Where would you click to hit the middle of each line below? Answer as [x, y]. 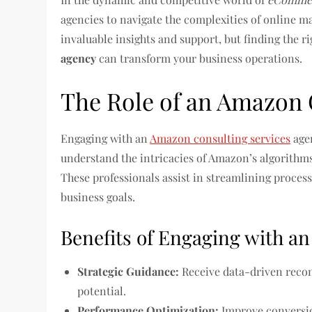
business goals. [98, 197]
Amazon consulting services [220, 138]
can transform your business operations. [200, 58]
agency [79, 58]
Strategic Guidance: [128, 271]
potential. [102, 291]
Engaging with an [106, 138]
